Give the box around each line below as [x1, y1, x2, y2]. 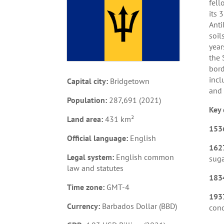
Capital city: [67, 76, 108, 86]
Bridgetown [108, 76, 150, 86]
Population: [67, 95, 107, 105]
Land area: [67, 114, 105, 124]
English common [116, 152, 174, 162]
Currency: [67, 201, 100, 211]
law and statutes [67, 163, 124, 173]
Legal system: [67, 152, 116, 162]
